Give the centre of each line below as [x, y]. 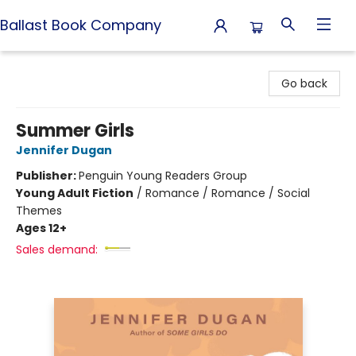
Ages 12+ [41, 228]
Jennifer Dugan [64, 150]
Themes [39, 211]
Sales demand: [57, 250]
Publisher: [47, 176]
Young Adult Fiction [75, 193]
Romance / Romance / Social [228, 193]
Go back [304, 83]
